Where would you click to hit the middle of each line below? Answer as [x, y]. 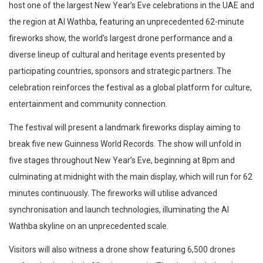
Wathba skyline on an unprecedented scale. [89, 226]
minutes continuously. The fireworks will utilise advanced [113, 193]
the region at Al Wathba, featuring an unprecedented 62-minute [127, 22]
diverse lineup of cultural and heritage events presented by [117, 55]
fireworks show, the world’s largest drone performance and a [121, 38]
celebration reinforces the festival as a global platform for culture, [130, 88]
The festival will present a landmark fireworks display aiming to [125, 128]
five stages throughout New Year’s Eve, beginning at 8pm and [122, 161]
